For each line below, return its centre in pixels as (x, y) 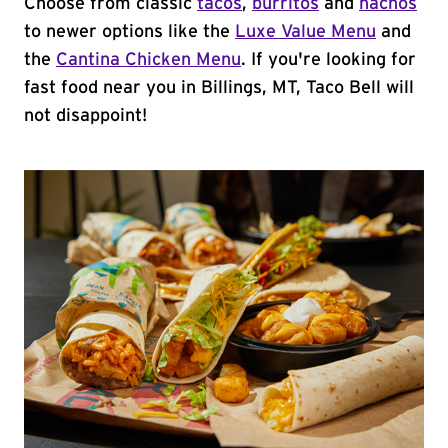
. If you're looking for (328, 60)
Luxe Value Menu (305, 32)
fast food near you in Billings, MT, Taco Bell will (219, 88)
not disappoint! (85, 116)
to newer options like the (129, 32)
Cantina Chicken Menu (148, 60)
